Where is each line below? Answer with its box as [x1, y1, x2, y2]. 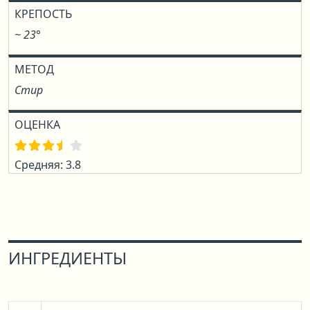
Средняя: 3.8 [15, 157, 81, 172]
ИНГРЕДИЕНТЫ [8, 247, 127, 269]
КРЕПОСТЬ [15, 6, 72, 21]
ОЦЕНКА [15, 117, 60, 132]
